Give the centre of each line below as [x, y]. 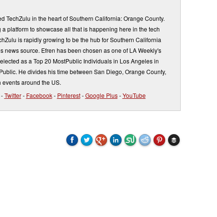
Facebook [39, 95]
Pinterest [69, 95]
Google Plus [101, 95]
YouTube [134, 95]
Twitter [13, 95]
